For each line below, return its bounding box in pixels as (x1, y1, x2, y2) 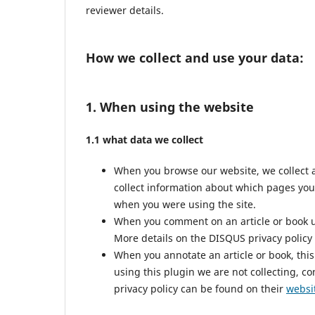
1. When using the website (86, 98, 254, 115)
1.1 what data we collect (86, 133, 203, 147)
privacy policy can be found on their (114, 282, 286, 296)
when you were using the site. (114, 198, 256, 212)
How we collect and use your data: (86, 49, 304, 67)
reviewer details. (86, 4, 164, 18)
